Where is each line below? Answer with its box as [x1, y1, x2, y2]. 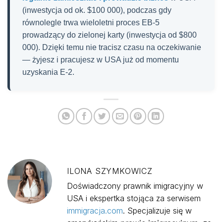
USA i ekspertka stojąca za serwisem [67, 193, 201, 203]
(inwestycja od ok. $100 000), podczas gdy [22, 6, 171, 15]
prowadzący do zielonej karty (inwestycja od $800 [22, 31, 197, 40]
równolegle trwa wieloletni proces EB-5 [22, 18, 160, 27]
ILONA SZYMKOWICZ [67, 166, 153, 176]
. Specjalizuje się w [123, 205, 192, 216]
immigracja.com [67, 205, 123, 216]
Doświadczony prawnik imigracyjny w [67, 180, 203, 191]
